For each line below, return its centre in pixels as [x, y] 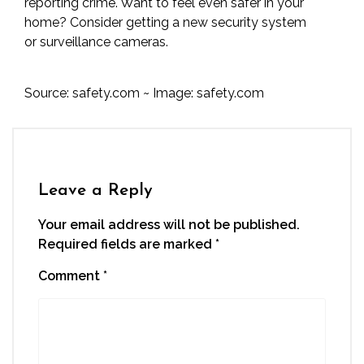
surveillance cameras [103, 42]
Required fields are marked [127, 244]
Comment [71, 276]
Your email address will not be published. [169, 225]
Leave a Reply [95, 191]
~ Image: [168, 93]
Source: [48, 93]
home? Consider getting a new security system [165, 22]
